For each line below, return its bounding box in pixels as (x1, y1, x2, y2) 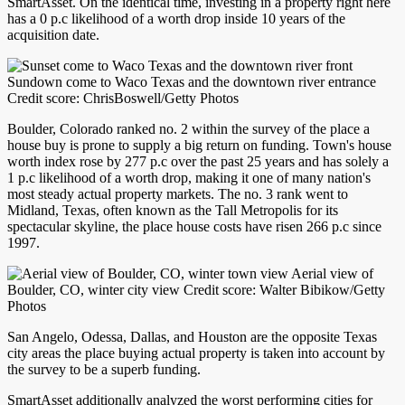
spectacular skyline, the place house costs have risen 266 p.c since (7, 219, 381, 234)
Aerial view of (288, 266, 373, 281)
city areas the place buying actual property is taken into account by (7, 345, 385, 361)
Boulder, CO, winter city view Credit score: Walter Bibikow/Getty (7, 282, 385, 297)
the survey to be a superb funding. (7, 362, 201, 377)
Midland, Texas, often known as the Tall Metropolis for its (7, 202, 338, 218)
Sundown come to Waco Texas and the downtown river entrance (7, 74, 376, 89)
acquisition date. (7, 27, 99, 42)
